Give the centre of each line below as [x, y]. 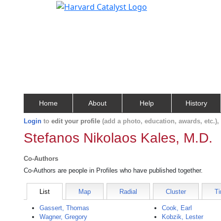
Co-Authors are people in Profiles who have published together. [113, 170]
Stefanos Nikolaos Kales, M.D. [118, 138]
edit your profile [76, 121]
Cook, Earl [177, 208]
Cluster [176, 192]
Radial [128, 192]
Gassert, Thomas [64, 208]
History [196, 103]
